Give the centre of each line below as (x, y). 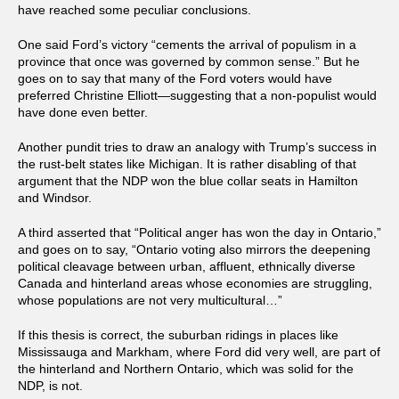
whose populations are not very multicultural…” (150, 301)
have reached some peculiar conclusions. (134, 10)
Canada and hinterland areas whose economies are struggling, (195, 284)
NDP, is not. (50, 386)
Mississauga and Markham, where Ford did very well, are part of (199, 352)
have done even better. (83, 113)
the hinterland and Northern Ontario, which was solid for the (186, 369)
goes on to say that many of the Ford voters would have (175, 79)
